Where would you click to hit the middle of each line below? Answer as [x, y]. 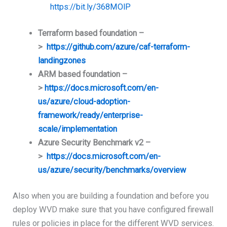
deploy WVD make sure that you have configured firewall [113, 210]
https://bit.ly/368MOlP [91, 7]
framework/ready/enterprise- [90, 115]
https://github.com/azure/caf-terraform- [118, 47]
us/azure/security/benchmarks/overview [112, 170]
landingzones [62, 60]
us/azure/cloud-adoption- [84, 101]
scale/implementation [77, 129]
